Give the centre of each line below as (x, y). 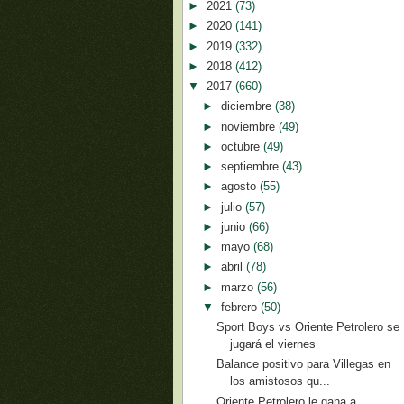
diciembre (248, 106)
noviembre (249, 126)
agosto (240, 187)
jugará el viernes (273, 344)
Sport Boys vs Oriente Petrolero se (308, 327)
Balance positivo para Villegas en (304, 364)
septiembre (251, 166)
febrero (240, 307)
